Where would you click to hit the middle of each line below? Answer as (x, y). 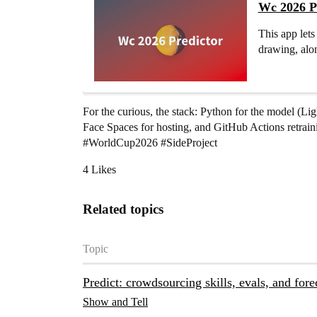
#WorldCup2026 (120, 143)
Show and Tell (115, 302)
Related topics (123, 209)
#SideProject (189, 143)
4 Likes (99, 170)
